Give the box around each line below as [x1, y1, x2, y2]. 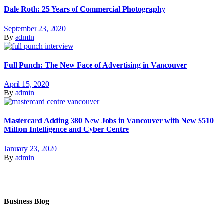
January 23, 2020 [4, 144, 57, 153]
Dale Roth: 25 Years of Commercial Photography [4, 5, 165, 14]
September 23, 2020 [4, 24, 66, 33]
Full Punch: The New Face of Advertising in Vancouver [4, 60, 187, 69]
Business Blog [4, 197, 49, 205]
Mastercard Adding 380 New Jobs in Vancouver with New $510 [4, 116, 214, 125]
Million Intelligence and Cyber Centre [4, 125, 129, 134]
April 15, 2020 [4, 80, 49, 89]
